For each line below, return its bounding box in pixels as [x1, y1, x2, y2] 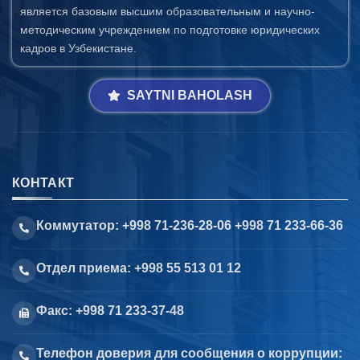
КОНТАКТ [12, 176, 75, 190]
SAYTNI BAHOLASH [127, 88, 252, 103]
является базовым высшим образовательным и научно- [20, 5, 315, 18]
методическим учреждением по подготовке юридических [20, 23, 320, 37]
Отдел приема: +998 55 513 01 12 [36, 261, 241, 276]
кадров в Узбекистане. [20, 42, 137, 55]
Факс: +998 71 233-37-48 [36, 304, 184, 318]
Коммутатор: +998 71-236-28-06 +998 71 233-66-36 [36, 219, 343, 233]
